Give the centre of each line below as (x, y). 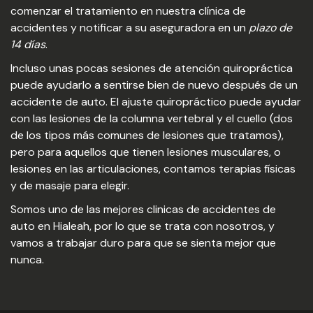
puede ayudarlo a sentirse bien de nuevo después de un (154, 85)
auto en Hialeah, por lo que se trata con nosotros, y (143, 226)
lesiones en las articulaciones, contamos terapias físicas (153, 169)
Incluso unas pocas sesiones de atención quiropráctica (152, 68)
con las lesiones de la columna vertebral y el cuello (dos (152, 118)
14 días (28, 44)
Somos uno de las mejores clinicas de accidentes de (143, 209)
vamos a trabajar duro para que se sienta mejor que (143, 243)
